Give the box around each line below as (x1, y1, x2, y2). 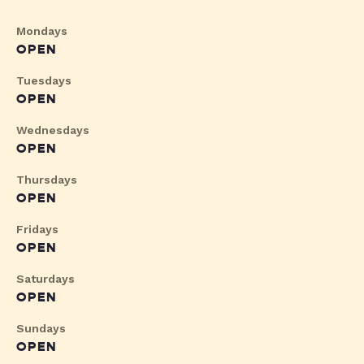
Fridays (16, 223, 58, 236)
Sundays (16, 322, 66, 336)
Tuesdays (16, 74, 71, 88)
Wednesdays (16, 123, 89, 137)
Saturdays (16, 272, 75, 286)
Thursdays (16, 173, 77, 187)
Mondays (16, 24, 67, 38)
